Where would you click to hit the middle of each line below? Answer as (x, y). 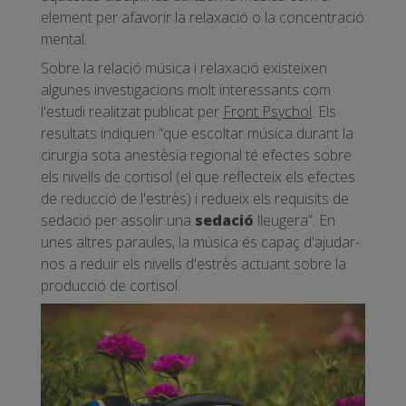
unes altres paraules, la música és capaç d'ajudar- (200, 242)
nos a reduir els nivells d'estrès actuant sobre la (193, 264)
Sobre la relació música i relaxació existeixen (184, 68)
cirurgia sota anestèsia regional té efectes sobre (196, 155)
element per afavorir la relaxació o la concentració (203, 18)
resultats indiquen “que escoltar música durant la (197, 134)
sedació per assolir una (118, 221)
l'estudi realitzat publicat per (132, 112)
